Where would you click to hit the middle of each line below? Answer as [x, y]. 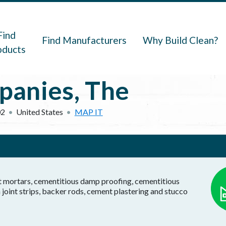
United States [40, 112]
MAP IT [89, 112]
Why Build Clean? [181, 40]
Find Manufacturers [84, 40]
